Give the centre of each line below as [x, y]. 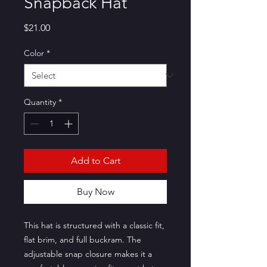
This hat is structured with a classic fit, [94, 225]
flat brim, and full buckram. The [83, 240]
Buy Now [95, 192]
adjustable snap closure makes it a [88, 254]
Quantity [40, 102]
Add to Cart [95, 161]
